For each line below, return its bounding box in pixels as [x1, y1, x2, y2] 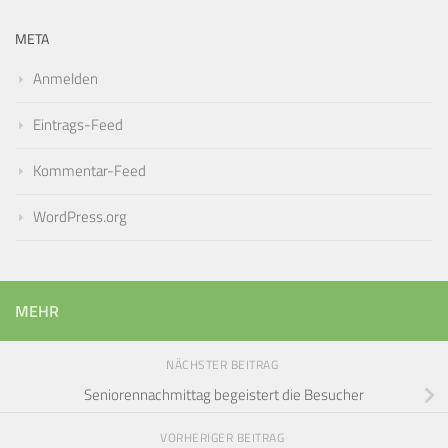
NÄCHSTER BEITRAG [166, 355, 282, 375]
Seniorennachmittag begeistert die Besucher [84, 384, 364, 408]
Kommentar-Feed [33, 159, 146, 183]
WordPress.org [33, 205, 127, 229]
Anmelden [33, 67, 98, 91]
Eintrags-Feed [33, 113, 123, 137]
